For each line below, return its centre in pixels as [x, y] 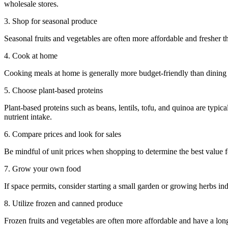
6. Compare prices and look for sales [63, 134]
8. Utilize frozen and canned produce [63, 204]
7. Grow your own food [42, 169]
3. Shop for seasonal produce [51, 21]
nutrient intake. [28, 117]
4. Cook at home [31, 56]
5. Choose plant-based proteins [53, 91]
